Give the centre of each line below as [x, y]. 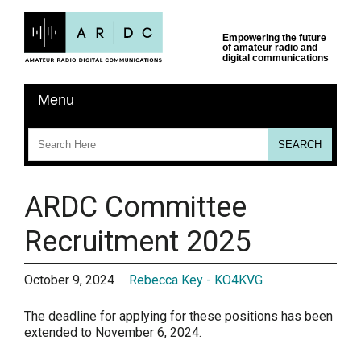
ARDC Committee [135, 207]
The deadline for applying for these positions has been [178, 317]
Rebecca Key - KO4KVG [196, 280]
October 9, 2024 [71, 280]
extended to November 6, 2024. [113, 333]
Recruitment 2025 [137, 242]
